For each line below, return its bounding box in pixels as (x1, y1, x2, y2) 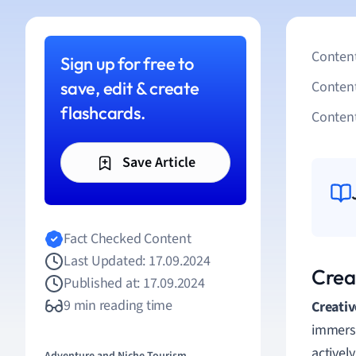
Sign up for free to (60, 52, 194, 75)
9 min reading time (64, 296, 173, 315)
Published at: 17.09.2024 (64, 273, 205, 293)
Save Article (118, 153, 195, 172)
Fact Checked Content (64, 229, 192, 249)
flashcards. (60, 102, 145, 124)
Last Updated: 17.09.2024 (64, 251, 211, 271)
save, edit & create (60, 77, 199, 99)
